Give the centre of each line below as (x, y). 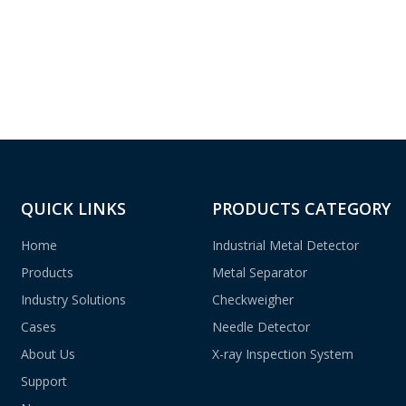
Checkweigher (252, 300)
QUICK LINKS (74, 208)
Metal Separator (259, 272)
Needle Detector (261, 327)
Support (44, 381)
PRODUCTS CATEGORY (301, 208)
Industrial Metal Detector (285, 245)
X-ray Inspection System (282, 354)
